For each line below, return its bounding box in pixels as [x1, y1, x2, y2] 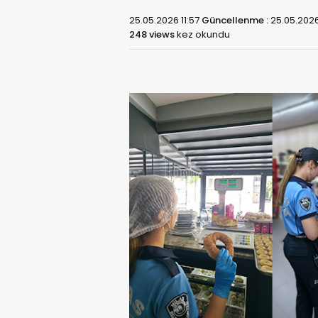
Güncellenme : [202, 13, 270, 27]
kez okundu [175, 28, 230, 41]
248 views [129, 28, 175, 41]
